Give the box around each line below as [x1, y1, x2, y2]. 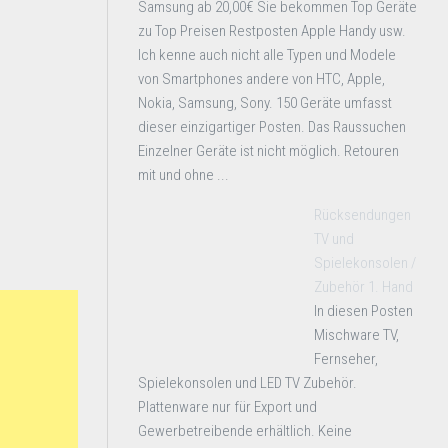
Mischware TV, [314, 326, 399, 344]
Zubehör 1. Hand [314, 278, 413, 296]
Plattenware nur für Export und [138, 398, 317, 416]
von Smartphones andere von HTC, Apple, [138, 70, 385, 88]
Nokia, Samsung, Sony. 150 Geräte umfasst [138, 94, 392, 112]
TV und [314, 230, 354, 248]
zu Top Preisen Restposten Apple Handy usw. [138, 22, 406, 40]
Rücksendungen [314, 206, 411, 224]
